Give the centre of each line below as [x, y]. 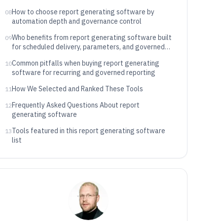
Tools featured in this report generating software [88, 131]
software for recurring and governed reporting [83, 73]
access [22, 56]
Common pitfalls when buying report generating [85, 63]
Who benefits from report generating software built [92, 37]
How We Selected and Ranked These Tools [77, 89]
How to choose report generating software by [83, 12]
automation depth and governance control [76, 21]
